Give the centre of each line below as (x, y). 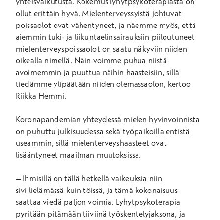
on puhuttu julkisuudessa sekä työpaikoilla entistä (103, 131)
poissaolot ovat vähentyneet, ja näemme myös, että (106, 25)
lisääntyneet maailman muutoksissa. (80, 155)
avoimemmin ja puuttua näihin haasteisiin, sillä (98, 72)
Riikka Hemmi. (43, 96)
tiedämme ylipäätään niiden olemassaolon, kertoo (103, 84)
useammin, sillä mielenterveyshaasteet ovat (91, 143)
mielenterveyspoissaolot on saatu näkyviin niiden (101, 49)
